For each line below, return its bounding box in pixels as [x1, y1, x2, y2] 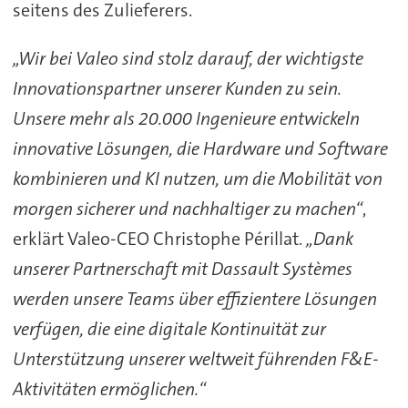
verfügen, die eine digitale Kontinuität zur [12, 317, 326, 341]
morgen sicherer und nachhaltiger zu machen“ [12, 197, 362, 220]
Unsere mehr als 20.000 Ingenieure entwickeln [12, 107, 360, 130]
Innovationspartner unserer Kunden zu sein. [12, 76, 342, 100]
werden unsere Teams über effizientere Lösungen [12, 287, 377, 311]
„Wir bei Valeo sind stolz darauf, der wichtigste [12, 46, 363, 70]
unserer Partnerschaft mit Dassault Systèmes [12, 257, 352, 280]
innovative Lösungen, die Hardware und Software [12, 137, 388, 160]
